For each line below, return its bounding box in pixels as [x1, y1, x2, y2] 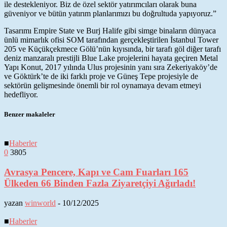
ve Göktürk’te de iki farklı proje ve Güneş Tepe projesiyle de [4, 71, 198, 81]
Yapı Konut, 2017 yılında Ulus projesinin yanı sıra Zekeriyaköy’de [4, 62, 217, 71]
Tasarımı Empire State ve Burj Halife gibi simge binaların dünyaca [4, 26, 216, 35]
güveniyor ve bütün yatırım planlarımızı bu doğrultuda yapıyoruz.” [4, 9, 216, 18]
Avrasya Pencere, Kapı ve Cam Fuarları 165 [4, 166, 188, 177]
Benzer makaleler [4, 110, 55, 118]
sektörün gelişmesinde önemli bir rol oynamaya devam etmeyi [4, 81, 201, 90]
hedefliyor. [4, 90, 38, 99]
